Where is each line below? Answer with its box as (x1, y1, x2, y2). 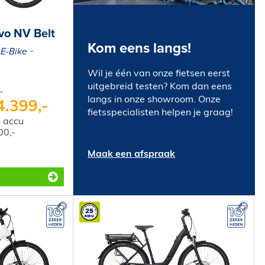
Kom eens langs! (88, 40, 192, 57)
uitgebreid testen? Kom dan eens (88, 82, 232, 92)
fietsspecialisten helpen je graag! (88, 108, 234, 118)
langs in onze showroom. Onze (88, 95, 221, 105)
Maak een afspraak (88, 150, 176, 160)
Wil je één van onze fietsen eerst (88, 69, 231, 79)
